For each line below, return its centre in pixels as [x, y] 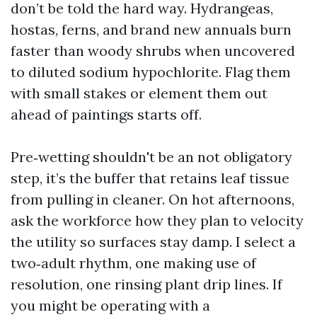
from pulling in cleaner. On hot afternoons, [152, 199]
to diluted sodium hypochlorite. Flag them [151, 72]
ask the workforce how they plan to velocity [157, 220]
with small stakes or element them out [139, 93]
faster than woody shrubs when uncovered [153, 51]
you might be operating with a [110, 305]
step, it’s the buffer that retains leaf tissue [150, 178]
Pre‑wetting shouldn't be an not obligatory [151, 157]
